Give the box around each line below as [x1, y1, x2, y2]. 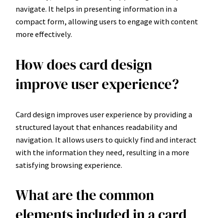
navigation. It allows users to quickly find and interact [16, 134, 197, 145]
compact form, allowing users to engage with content [16, 17, 198, 27]
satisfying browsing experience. [16, 160, 122, 170]
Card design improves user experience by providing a [16, 109, 192, 119]
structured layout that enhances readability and [16, 122, 177, 132]
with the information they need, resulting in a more [16, 147, 189, 157]
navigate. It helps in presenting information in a [16, 4, 177, 14]
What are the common [16, 185, 154, 205]
